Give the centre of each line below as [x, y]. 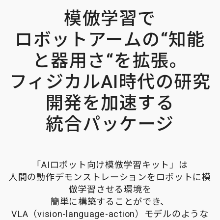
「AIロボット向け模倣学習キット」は [110, 165]
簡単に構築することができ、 [110, 202]
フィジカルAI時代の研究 [110, 82]
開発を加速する [110, 103]
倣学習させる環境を [110, 189]
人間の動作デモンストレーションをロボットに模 [110, 177]
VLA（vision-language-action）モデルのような [110, 214]
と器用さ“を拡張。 [110, 61]
